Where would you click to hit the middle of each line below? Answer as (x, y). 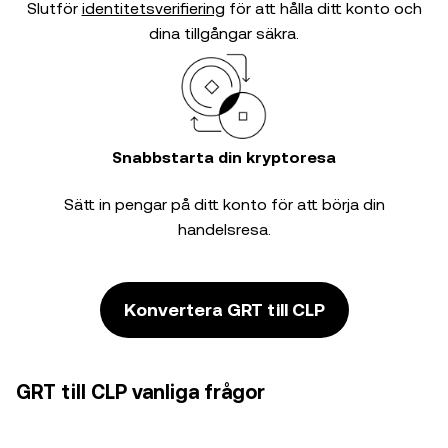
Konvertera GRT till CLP (224, 309)
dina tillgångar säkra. (224, 33)
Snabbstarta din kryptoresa (224, 157)
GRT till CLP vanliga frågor (140, 392)
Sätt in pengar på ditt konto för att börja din (224, 204)
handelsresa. (224, 229)
